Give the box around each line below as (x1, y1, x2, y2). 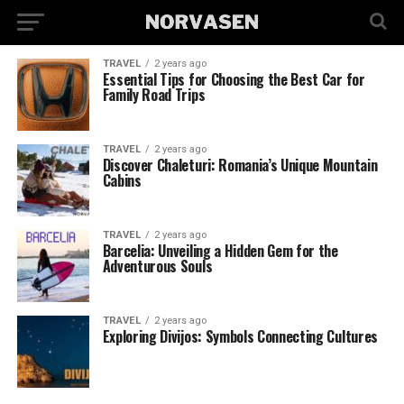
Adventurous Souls (102, 255, 213, 277)
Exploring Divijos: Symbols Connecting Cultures (102, 326, 378, 347)
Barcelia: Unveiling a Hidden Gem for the (102, 240, 338, 262)
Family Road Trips (102, 84, 206, 106)
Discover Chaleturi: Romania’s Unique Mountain (102, 154, 378, 176)
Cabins (102, 170, 142, 191)
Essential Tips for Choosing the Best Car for (102, 69, 365, 90)
